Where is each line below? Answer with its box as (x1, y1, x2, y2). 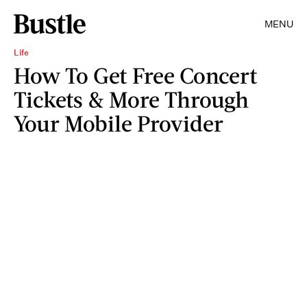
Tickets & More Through (14, 86, 249, 112)
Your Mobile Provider (14, 110, 223, 136)
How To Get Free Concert (14, 62, 258, 88)
